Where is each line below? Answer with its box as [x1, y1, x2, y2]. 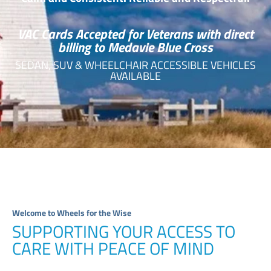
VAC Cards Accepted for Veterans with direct [18, 23, 253, 44]
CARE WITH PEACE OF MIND [12, 235, 214, 261]
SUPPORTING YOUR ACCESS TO [12, 218, 235, 244]
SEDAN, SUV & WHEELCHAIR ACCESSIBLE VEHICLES [15, 56, 256, 73]
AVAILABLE [110, 67, 161, 84]
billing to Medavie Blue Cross [58, 36, 213, 57]
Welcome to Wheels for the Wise [12, 206, 131, 219]
